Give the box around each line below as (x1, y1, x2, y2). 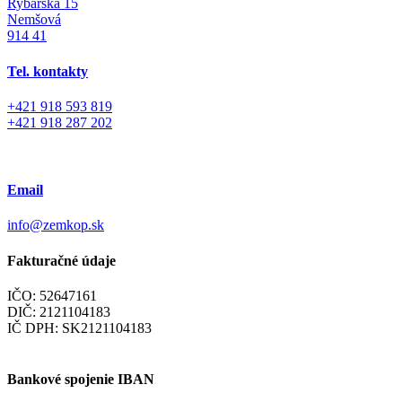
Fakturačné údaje (7, 252, 116, 268)
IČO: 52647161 (7, 287, 97, 303)
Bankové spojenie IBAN (7, 371, 154, 388)
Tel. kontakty (7, 63, 88, 79)
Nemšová (7, 12, 61, 28)
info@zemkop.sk (7, 217, 104, 233)
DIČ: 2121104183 (7, 303, 110, 319)
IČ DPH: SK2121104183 (7, 319, 152, 336)
